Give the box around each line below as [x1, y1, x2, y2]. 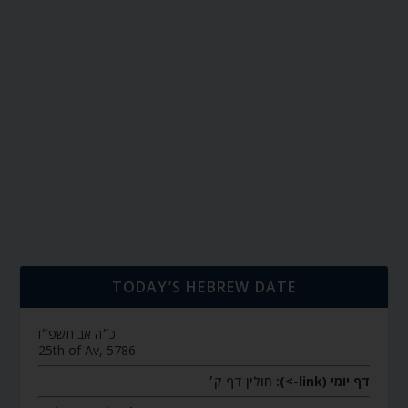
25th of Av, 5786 [38, 341, 137, 359]
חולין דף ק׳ [208, 372, 272, 390]
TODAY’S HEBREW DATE [111, 276, 297, 297]
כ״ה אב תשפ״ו [38, 324, 117, 342]
